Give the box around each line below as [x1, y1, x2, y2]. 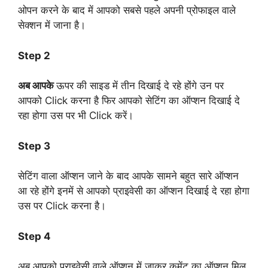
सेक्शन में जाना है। [18, 19, 86, 31]
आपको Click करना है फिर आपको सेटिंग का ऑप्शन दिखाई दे [18, 95, 240, 106]
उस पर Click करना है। [18, 200, 106, 212]
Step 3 [18, 139, 50, 152]
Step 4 [18, 230, 53, 242]
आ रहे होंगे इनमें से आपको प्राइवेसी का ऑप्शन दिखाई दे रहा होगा [18, 185, 249, 197]
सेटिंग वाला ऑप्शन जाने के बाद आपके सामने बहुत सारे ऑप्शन [18, 170, 239, 182]
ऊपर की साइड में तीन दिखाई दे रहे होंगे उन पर [56, 80, 224, 92]
